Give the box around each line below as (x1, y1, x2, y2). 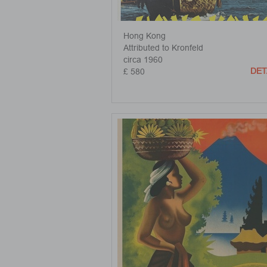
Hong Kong (123, 31, 166, 41)
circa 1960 (123, 55, 163, 64)
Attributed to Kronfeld (123, 43, 203, 52)
